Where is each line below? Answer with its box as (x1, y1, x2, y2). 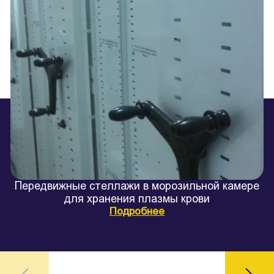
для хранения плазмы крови (64, 192, 210, 205)
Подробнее (109, 205, 165, 217)
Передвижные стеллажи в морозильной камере (15, 179, 259, 192)
